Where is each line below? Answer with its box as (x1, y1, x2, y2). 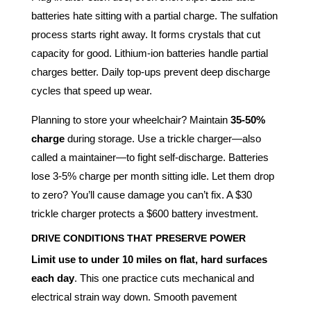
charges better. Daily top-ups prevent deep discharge (31, 65, 270, 78)
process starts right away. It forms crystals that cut (31, 28, 260, 40)
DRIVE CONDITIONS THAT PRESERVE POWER (31, 232, 246, 244)
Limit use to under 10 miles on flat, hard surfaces (31, 253, 267, 265)
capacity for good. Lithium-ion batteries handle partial (31, 47, 268, 59)
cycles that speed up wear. (31, 84, 152, 96)
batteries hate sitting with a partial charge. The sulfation (31, 9, 278, 22)
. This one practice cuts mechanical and (74, 271, 254, 284)
